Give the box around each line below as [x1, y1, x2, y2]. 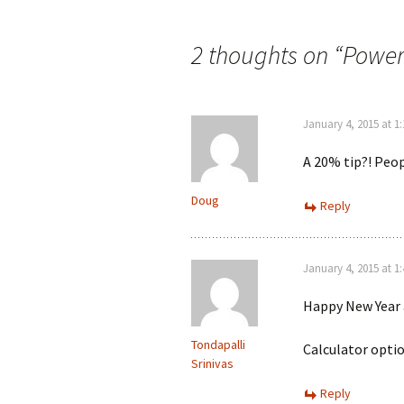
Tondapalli [191, 336, 245, 353]
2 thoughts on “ [191, 39, 343, 71]
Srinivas [191, 355, 234, 372]
